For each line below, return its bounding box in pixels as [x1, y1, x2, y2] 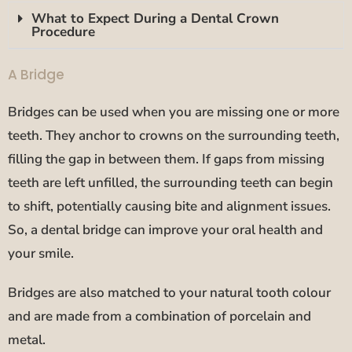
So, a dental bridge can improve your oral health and [8, 220, 323, 239]
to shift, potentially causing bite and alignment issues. [8, 196, 331, 215]
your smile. [8, 244, 74, 262]
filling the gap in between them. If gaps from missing [8, 149, 324, 168]
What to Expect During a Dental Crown [31, 9, 279, 27]
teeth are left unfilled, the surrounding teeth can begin [8, 173, 333, 192]
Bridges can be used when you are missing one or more [8, 102, 339, 121]
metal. [8, 330, 46, 349]
